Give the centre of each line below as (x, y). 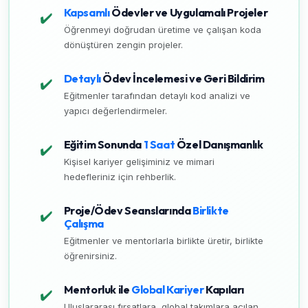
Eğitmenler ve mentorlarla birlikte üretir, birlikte (163, 241)
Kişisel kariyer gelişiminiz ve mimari (139, 162)
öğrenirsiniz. (90, 256)
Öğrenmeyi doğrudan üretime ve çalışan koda (162, 29)
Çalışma (84, 224)
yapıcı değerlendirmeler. (115, 110)
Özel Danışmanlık (219, 145)
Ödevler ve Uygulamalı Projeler (189, 12)
